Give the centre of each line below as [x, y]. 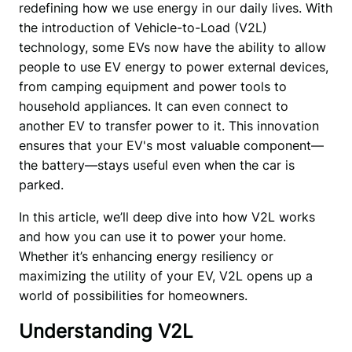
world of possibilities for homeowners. [135, 295]
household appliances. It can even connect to [153, 106]
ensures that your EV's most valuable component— [171, 145]
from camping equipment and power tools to [152, 86]
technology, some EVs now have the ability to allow [172, 47]
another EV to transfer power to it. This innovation [169, 125]
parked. [43, 184]
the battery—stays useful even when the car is [156, 165]
